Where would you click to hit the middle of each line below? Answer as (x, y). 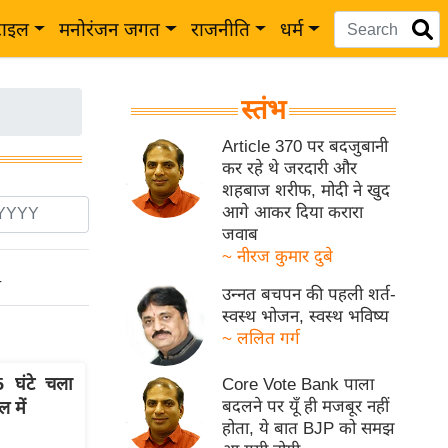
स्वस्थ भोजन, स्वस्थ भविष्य (306, 316)
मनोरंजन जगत (110, 29)
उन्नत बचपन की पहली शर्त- (309, 294)
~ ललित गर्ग (261, 338)
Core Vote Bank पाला (298, 385)
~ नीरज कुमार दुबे (278, 256)
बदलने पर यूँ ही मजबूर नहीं (306, 407)
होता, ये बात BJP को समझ (309, 429)
